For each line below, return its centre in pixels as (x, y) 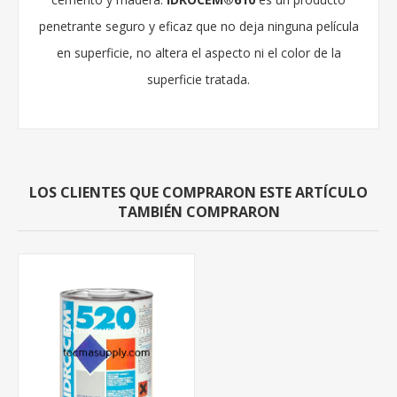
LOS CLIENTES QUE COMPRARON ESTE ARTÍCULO (198, 193)
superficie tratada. (198, 80)
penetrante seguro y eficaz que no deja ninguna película (198, 27)
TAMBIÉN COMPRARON (198, 212)
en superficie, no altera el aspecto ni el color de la (198, 53)
